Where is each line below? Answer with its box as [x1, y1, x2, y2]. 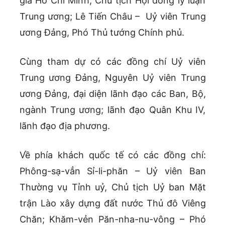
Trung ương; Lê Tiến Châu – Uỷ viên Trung [19, 11, 206, 22]
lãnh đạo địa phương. [19, 121, 110, 132]
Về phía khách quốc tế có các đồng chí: [19, 150, 206, 161]
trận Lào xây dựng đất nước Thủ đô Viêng [19, 198, 206, 209]
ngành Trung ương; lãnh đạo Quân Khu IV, [19, 104, 206, 116]
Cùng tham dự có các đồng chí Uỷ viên [19, 56, 206, 67]
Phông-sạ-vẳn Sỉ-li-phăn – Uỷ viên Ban [19, 166, 206, 177]
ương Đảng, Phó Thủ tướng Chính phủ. [19, 27, 184, 38]
